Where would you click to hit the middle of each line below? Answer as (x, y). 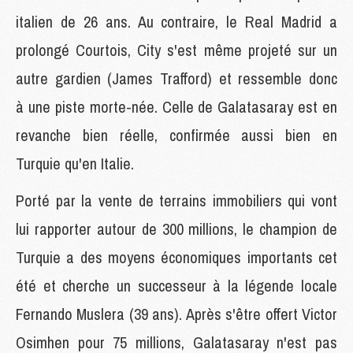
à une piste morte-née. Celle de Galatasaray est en (176, 106)
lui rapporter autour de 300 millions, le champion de (176, 229)
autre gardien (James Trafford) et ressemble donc (176, 78)
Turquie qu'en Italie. (75, 163)
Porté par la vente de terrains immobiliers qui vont (176, 200)
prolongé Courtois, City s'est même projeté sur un (176, 50)
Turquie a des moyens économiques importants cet (176, 257)
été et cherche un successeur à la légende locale (176, 285)
